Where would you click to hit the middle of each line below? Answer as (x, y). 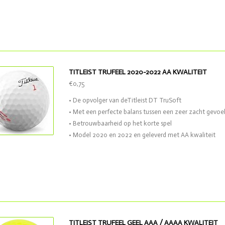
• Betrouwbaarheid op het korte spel (120, 123)
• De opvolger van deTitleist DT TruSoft (125, 100)
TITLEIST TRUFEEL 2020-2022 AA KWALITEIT (138, 72)
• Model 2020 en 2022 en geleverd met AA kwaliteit (142, 135)
